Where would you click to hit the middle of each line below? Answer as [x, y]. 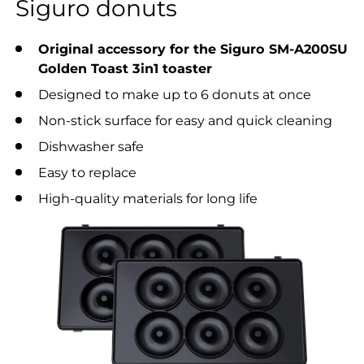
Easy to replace [87, 172]
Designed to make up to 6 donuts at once [175, 94]
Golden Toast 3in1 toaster [125, 68]
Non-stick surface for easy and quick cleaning [185, 120]
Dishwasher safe [91, 146]
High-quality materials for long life [148, 198]
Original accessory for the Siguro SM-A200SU [193, 48]
